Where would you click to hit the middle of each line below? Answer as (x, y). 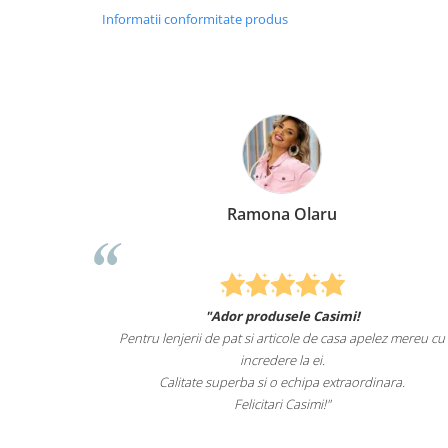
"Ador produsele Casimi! (264, 316)
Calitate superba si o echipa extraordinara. (264, 382)
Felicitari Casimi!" (264, 404)
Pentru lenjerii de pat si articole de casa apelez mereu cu (264, 338)
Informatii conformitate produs (195, 18)
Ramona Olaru (264, 213)
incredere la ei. (264, 360)
